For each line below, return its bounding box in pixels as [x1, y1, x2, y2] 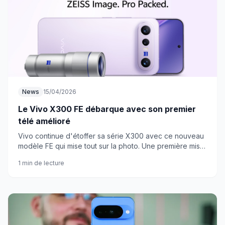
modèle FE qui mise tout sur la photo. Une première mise [18, 142, 204, 150]
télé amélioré [18, 116, 70, 126]
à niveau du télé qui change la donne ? [18, 152, 147, 160]
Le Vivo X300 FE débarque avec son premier [18, 104, 196, 114]
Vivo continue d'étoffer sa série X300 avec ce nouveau [18, 132, 204, 140]
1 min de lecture [18, 159, 64, 167]
